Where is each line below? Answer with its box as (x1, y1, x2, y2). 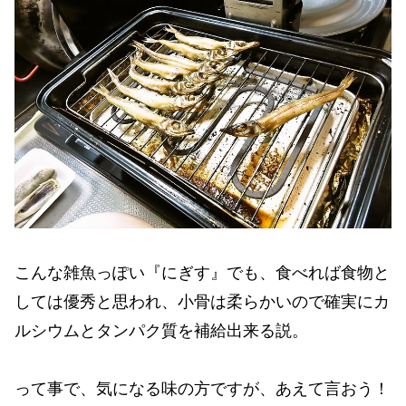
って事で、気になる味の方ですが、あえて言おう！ (14, 380, 390, 399)
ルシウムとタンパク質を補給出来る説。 (14, 321, 308, 340)
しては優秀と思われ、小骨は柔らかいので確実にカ (14, 292, 390, 311)
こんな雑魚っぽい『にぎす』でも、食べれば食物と (14, 263, 390, 282)
